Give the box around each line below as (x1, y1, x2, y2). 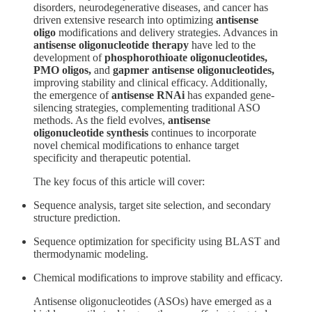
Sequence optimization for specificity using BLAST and (33, 235, 280, 247)
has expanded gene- (185, 88, 274, 101)
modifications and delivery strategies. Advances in (56, 26, 278, 38)
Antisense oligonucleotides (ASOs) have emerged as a (33, 295, 272, 307)
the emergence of (33, 88, 111, 101)
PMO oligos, (33, 63, 91, 76)
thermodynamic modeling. (33, 247, 148, 260)
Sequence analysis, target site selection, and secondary (33, 198, 271, 211)
